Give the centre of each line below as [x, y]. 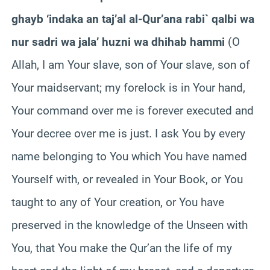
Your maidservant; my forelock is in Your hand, [128, 87]
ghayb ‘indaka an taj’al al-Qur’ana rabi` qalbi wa [133, 19]
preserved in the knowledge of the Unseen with [130, 225]
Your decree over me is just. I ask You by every [128, 133]
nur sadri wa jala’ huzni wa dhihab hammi [118, 42]
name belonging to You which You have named [129, 156]
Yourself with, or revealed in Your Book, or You [127, 179]
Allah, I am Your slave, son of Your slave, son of [131, 64]
